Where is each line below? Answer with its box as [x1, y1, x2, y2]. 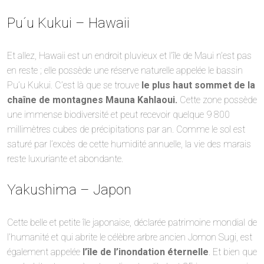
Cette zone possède [177, 94, 257, 105]
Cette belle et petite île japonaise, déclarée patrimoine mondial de [7, 216, 257, 228]
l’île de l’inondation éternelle [82, 246, 209, 258]
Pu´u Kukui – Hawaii [7, 14, 130, 31]
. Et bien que [209, 246, 257, 258]
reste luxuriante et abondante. [7, 153, 123, 164]
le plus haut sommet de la [141, 79, 255, 91]
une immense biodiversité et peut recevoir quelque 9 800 [7, 108, 230, 120]
